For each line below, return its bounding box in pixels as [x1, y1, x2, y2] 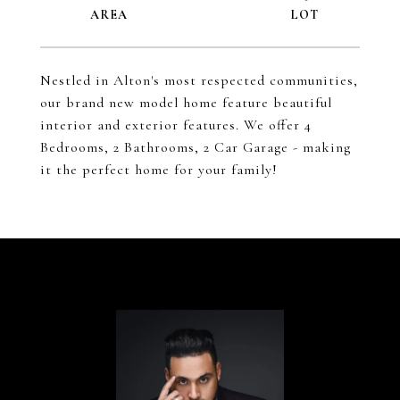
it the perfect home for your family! [40, 161, 278, 179]
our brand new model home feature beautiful [40, 94, 332, 112]
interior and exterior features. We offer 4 [40, 116, 312, 134]
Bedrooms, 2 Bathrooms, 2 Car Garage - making [40, 138, 351, 156]
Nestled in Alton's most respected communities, [40, 71, 358, 89]
